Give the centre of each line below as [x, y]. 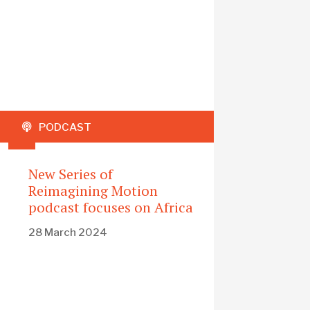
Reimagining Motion [93, 190]
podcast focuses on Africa [111, 207]
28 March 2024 [68, 232]
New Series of [71, 174]
